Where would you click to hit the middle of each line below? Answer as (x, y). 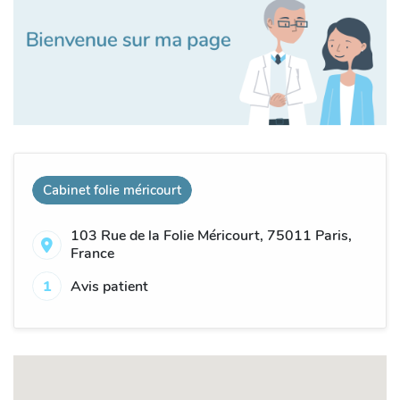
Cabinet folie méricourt (112, 191)
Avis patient (109, 286)
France (92, 254)
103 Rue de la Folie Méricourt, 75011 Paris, (211, 236)
